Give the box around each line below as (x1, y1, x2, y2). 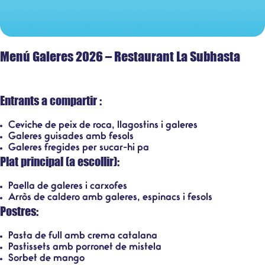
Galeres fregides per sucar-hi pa (8, 143, 149, 153)
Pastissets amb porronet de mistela (8, 243, 161, 252)
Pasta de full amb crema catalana (8, 231, 157, 241)
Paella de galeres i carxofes (8, 182, 127, 191)
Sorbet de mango (8, 254, 85, 263)
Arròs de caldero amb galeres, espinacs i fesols (8, 193, 212, 202)
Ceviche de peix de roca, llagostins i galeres (8, 121, 198, 130)
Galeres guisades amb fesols (8, 132, 134, 141)
